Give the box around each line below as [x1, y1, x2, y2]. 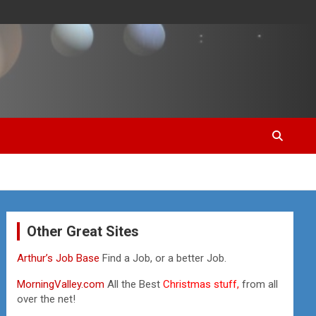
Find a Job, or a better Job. [102, 252, 227, 265]
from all [239, 278, 279, 291]
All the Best [104, 278, 164, 291]
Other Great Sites [27, 223, 140, 240]
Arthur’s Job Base [17, 252, 103, 265]
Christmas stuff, [163, 278, 240, 291]
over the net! [17, 293, 76, 305]
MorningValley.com [17, 278, 105, 291]
